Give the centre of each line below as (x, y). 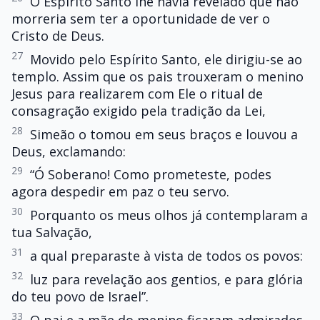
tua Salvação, (52, 232)
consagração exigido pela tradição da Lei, (139, 110)
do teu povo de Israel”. (80, 296)
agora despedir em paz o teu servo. (120, 192)
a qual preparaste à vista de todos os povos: (166, 255)
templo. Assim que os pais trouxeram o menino (157, 76)
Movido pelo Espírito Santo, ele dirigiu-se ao (166, 59)
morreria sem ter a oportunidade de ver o (141, 18)
